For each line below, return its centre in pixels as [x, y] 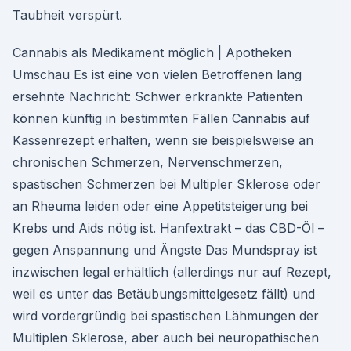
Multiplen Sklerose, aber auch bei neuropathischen [166, 338]
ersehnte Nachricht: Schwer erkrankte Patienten [157, 96]
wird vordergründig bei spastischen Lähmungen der [166, 316]
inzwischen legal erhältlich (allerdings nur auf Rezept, [172, 272]
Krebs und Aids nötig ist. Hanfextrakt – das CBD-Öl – [168, 228]
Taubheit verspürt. [67, 15]
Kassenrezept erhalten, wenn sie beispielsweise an [163, 140]
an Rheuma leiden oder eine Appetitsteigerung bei [160, 206]
